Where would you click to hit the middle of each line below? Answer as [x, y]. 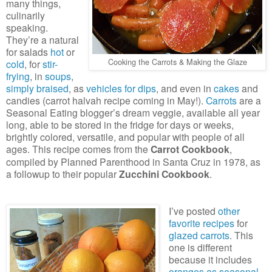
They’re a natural [42, 39]
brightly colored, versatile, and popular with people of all [125, 136]
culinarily [25, 15]
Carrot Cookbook [190, 149]
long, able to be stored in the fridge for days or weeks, [120, 124]
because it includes [210, 259]
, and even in [185, 88]
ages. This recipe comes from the [78, 148]
